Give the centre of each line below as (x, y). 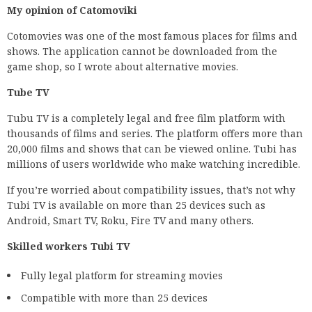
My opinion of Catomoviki (72, 10)
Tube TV (28, 92)
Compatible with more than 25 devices (114, 297)
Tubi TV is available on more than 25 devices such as (136, 205)
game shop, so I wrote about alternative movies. (123, 66)
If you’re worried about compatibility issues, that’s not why (151, 189)
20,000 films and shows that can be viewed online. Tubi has (152, 148)
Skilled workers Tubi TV (69, 246)
